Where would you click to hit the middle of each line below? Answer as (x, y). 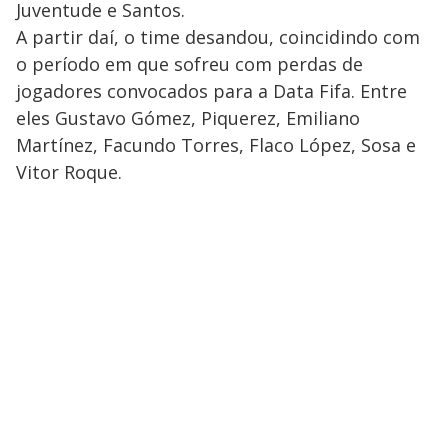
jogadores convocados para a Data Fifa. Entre (211, 91)
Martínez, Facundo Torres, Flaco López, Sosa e (216, 145)
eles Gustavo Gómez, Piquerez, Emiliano (188, 118)
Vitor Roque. (69, 172)
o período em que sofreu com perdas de (189, 64)
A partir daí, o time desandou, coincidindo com (218, 37)
